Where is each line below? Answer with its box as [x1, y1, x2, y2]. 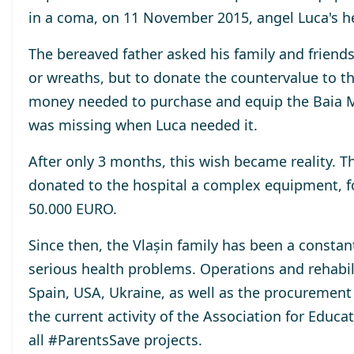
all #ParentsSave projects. [28, 330, 202, 349]
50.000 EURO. [28, 199, 117, 218]
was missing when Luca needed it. [28, 115, 258, 134]
